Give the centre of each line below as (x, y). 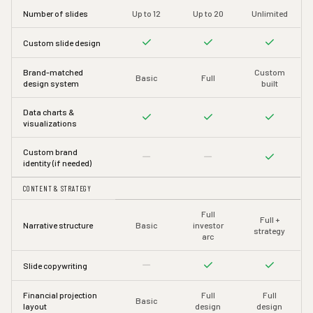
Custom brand (51, 151)
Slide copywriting (56, 265)
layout (35, 306)
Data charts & (49, 111)
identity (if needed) (58, 162)
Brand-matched (53, 72)
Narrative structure (58, 225)
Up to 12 (147, 13)
